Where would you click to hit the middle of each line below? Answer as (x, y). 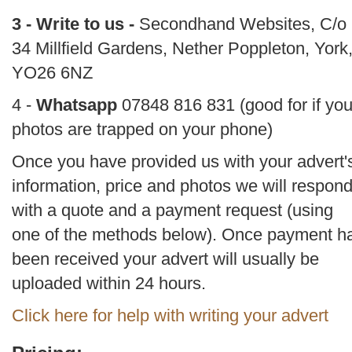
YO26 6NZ (52, 73)
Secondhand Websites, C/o (243, 24)
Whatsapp (77, 105)
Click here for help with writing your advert (170, 315)
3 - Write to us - (75, 24)
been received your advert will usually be (165, 259)
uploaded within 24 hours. (109, 283)
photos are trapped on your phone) (145, 129)
